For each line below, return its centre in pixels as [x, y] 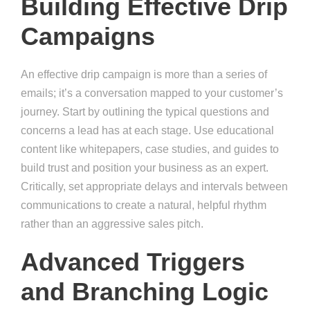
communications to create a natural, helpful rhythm [144, 206]
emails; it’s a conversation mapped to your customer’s [152, 93]
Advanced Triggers [133, 262]
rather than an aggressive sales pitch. [112, 224]
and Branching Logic [145, 292]
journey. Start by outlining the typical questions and [145, 112]
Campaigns [88, 37]
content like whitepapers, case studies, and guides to [150, 149]
